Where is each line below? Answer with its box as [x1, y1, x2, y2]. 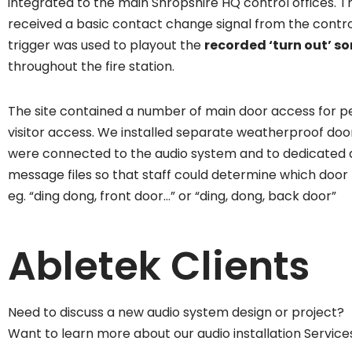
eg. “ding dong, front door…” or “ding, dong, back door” [8, 187, 336, 206]
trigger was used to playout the [8, 36, 204, 55]
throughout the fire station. [8, 57, 174, 76]
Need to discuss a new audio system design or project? [8, 303, 344, 322]
